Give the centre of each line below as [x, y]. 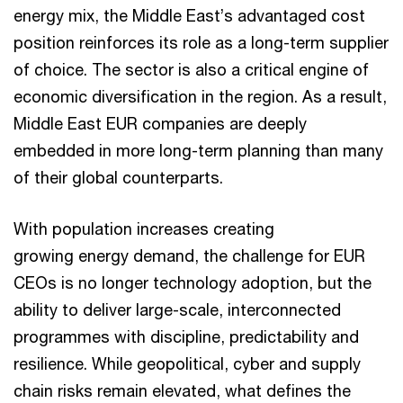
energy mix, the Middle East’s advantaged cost [189, 15]
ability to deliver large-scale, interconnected [177, 309]
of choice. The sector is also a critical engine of [191, 69]
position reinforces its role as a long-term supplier [201, 42]
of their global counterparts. [118, 177]
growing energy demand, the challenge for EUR [189, 255]
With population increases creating [144, 228]
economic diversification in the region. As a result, [200, 96]
